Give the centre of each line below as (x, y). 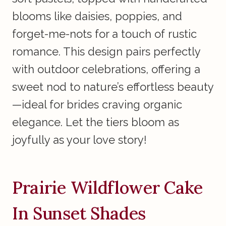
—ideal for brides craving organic (97, 105)
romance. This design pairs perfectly (106, 52)
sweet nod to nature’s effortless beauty (113, 87)
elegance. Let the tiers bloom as (96, 122)
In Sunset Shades (79, 213)
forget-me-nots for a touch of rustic (104, 34)
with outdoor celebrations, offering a (106, 69)
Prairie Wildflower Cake (107, 188)
